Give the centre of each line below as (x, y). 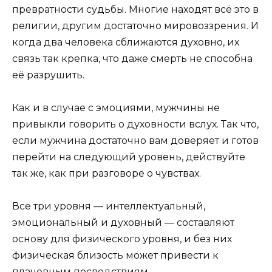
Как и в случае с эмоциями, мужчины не (116, 108)
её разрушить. (48, 75)
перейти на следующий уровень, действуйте (129, 157)
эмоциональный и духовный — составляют (123, 223)
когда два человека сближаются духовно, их (126, 42)
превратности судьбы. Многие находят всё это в (135, 9)
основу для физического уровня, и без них (122, 239)
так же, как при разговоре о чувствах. (107, 174)
